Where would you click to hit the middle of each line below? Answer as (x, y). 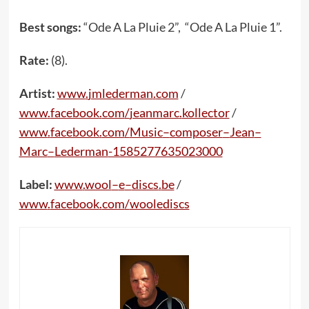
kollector (206, 112)
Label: (37, 184)
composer (196, 132)
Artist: (38, 93)
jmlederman (120, 93)
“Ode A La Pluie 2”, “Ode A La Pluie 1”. (185, 27)
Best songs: (51, 27)
